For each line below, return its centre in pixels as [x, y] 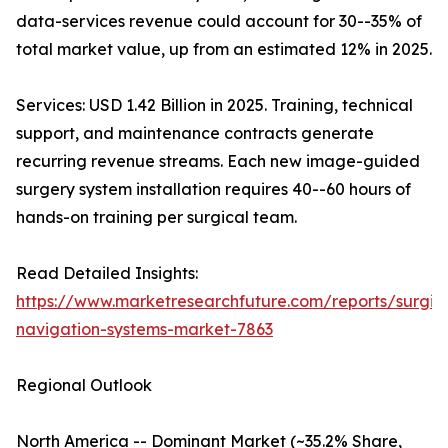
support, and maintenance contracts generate [195, 133]
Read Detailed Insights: [107, 273]
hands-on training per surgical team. [156, 217]
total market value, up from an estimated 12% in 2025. [224, 49]
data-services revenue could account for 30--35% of [219, 21]
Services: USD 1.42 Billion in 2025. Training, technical [214, 105]
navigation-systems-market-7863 [144, 329]
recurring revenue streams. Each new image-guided [218, 161]
